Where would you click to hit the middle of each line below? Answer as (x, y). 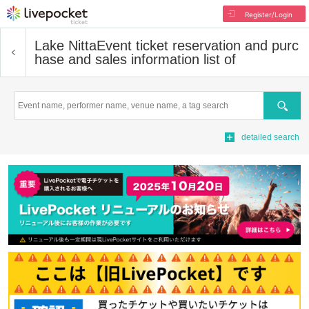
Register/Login (268, 14)
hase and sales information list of (135, 59)
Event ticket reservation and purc (198, 46)
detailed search (270, 137)
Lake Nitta (66, 46)
